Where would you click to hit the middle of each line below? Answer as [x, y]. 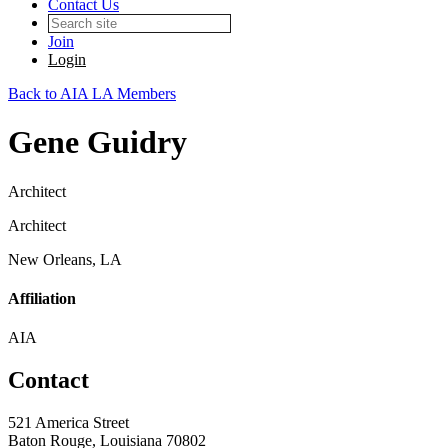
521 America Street [68, 423]
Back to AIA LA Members [92, 93]
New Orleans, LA [65, 259]
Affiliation [42, 299]
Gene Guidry [97, 142]
